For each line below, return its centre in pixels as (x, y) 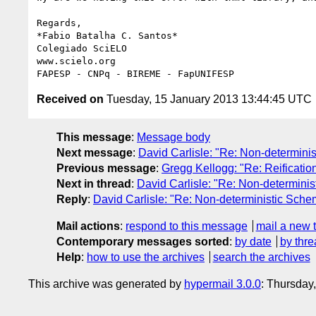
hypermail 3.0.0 (223, 284)
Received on (70, 99)
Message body (174, 137)
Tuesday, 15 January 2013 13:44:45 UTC (208, 99)
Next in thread (94, 183)
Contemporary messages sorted (143, 241)
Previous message (106, 168)
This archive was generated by (106, 284)
